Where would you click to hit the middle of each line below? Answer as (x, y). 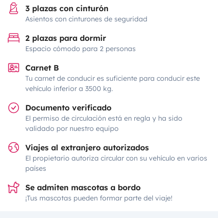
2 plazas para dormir (66, 38)
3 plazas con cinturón (67, 8)
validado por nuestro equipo (72, 128)
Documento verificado (68, 108)
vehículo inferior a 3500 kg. (69, 89)
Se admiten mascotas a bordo (83, 187)
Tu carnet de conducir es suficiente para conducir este (113, 78)
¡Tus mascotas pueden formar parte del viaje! (99, 198)
